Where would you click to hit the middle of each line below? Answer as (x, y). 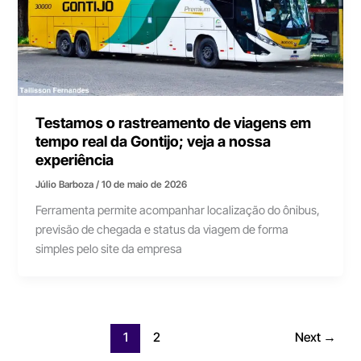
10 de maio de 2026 (145, 184)
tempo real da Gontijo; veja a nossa (154, 141)
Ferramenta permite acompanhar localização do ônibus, (178, 211)
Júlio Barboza (66, 184)
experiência (75, 159)
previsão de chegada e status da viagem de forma (162, 230)
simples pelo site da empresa (109, 249)
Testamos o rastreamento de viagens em (174, 122)
